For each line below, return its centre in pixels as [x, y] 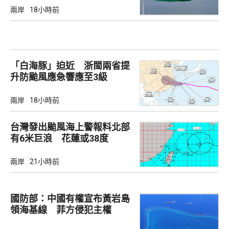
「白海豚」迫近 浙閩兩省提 [70, 65]
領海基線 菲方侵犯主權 [61, 210]
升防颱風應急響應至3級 [59, 77]
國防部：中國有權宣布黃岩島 [70, 199]
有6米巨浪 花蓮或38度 [59, 139]
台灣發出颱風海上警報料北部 [70, 127]
